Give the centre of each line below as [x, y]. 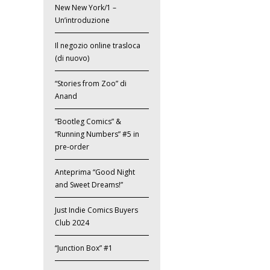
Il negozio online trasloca [98, 46]
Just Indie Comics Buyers [97, 210]
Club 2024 [72, 223]
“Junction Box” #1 [84, 248]
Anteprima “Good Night [95, 172]
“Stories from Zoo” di [91, 84]
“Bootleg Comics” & [88, 122]
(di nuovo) [72, 58]
